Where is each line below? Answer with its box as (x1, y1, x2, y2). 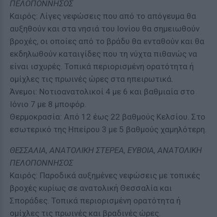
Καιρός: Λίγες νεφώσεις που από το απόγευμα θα (10, 11, 196, 21)
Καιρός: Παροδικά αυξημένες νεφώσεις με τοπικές (10, 170, 200, 180)
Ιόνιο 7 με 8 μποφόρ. (10, 99, 86, 109)
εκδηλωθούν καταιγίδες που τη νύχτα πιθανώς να (10, 49, 197, 59)
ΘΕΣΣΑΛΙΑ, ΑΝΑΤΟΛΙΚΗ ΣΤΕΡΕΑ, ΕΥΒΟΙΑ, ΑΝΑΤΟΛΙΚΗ (10, 145, 202, 155)
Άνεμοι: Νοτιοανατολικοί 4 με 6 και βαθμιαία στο (10, 87, 195, 96)
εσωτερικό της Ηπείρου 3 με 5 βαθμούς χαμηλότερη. (10, 124, 207, 134)
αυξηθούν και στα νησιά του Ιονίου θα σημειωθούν (10, 24, 200, 33)
